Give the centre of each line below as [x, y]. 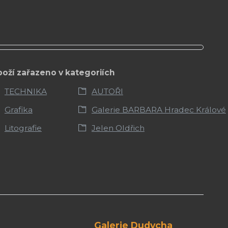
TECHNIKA [25, 91]
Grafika [18, 109]
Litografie [23, 128]
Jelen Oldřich [118, 128]
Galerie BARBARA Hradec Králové [159, 109]
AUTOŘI [107, 91]
